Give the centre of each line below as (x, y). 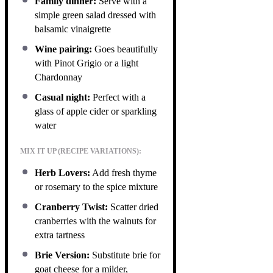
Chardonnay (58, 77)
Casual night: (62, 97)
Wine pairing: (63, 49)
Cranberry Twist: (71, 207)
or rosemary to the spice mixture (96, 186)
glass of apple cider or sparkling (96, 111)
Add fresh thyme (123, 172)
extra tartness (60, 235)
